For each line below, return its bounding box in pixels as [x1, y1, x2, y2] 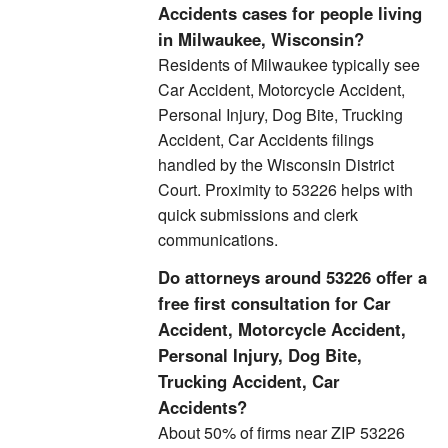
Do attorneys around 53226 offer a [158, 265, 427, 289]
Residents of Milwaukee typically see [158, 53, 420, 76]
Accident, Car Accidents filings [158, 128, 374, 151]
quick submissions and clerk [158, 203, 358, 226]
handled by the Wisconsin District [158, 153, 394, 176]
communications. [158, 228, 278, 251]
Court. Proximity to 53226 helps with [158, 178, 413, 201]
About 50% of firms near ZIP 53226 [158, 421, 405, 444]
